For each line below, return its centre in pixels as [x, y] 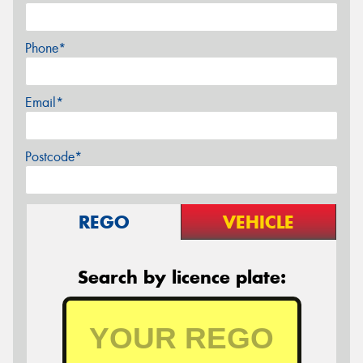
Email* [44, 102]
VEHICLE [258, 222]
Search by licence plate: [181, 277]
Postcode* [53, 157]
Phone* [45, 48]
